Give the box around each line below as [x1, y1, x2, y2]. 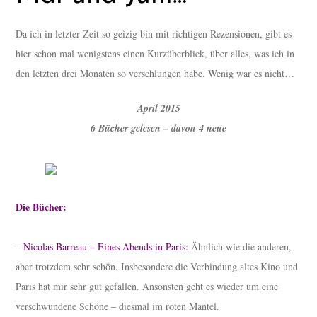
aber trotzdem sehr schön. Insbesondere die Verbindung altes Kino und [16, 260, 299, 274]
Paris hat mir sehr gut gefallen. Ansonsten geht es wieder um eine [16, 279, 279, 294]
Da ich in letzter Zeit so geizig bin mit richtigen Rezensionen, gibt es [16, 27, 292, 41]
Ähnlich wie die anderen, [188, 240, 292, 254]
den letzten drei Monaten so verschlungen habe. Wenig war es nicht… [16, 67, 299, 81]
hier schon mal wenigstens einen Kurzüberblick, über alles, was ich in [16, 47, 295, 61]
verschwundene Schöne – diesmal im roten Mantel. [16, 299, 220, 313]
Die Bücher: [16, 200, 67, 215]
